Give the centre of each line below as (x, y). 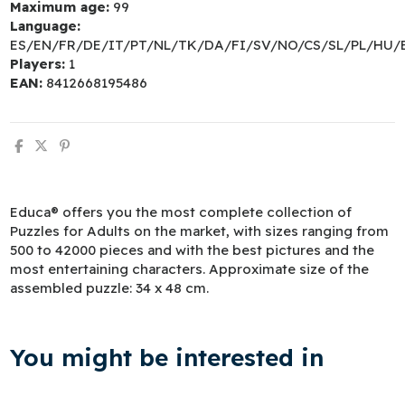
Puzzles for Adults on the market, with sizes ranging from (200, 231)
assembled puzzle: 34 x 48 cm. (110, 288)
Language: (46, 25)
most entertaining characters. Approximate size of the (190, 269)
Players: (38, 63)
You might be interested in (167, 358)
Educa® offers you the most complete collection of (181, 212)
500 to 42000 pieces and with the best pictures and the (193, 250)
